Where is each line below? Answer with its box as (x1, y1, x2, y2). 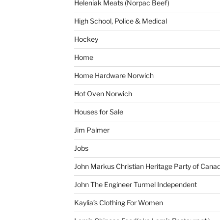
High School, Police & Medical (74, 16, 167, 25)
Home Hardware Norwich (74, 71, 154, 80)
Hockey (74, 34, 98, 43)
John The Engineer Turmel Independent (74, 180, 197, 189)
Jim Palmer (74, 125, 110, 134)
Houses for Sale (74, 107, 123, 116)
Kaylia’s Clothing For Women (74, 198, 163, 207)
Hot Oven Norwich (74, 89, 132, 98)
